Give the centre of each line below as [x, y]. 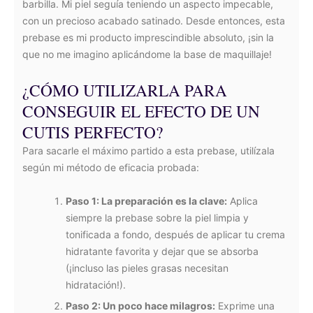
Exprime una [245, 306]
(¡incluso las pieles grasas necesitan [147, 268]
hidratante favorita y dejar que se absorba [162, 251]
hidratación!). [96, 285]
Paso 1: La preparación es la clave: [146, 201]
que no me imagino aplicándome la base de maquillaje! [147, 54]
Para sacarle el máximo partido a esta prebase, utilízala [148, 151]
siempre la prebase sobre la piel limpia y [157, 218]
